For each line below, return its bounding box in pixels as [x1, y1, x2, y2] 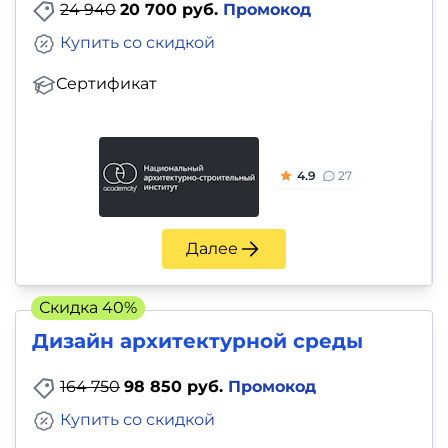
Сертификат [56, 74, 157, 94]
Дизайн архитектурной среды [32, 328, 363, 353]
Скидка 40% [39, 297, 137, 317]
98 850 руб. [124, 376, 228, 396]
